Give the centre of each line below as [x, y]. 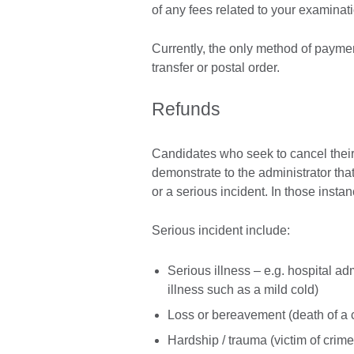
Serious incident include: [221, 231]
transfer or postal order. [216, 68]
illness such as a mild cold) [243, 289]
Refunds [186, 109]
